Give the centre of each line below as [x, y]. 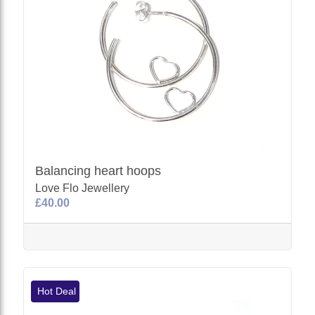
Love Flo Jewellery [83, 188]
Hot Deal [56, 291]
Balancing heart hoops [98, 171]
